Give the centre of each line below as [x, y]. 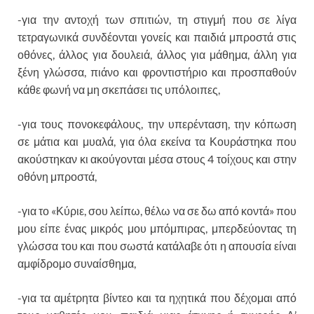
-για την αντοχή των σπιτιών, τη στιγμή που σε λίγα [157, 20]
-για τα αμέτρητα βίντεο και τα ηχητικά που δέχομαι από [157, 298]
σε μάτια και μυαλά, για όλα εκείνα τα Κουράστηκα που [157, 142]
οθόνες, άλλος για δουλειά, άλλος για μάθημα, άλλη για [157, 55]
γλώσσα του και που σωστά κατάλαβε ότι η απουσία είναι [157, 246]
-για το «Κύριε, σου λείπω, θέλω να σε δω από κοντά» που [157, 211]
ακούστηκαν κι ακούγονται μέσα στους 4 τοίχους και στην [157, 159]
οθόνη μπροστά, [57, 177]
